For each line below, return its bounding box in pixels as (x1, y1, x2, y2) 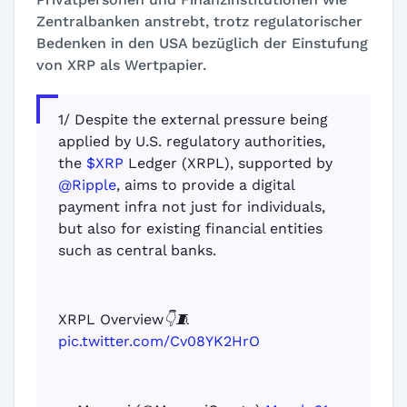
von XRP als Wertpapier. (36, 56, 206, 74)
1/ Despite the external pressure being (58, 111, 328, 128)
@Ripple (58, 176, 116, 194)
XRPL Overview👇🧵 (58, 311, 190, 328)
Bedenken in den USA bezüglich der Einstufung (36, 35, 368, 52)
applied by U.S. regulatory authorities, (58, 133, 325, 150)
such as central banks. (58, 242, 216, 259)
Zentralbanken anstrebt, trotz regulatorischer (36, 13, 362, 30)
